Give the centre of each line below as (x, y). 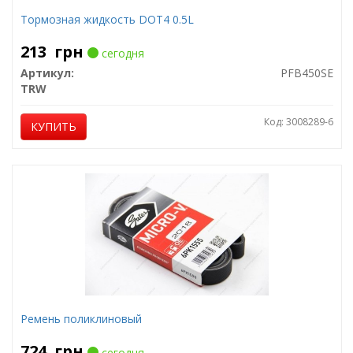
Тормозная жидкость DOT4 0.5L (107, 19)
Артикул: (47, 73)
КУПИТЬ (53, 126)
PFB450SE (307, 73)
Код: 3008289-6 (298, 122)
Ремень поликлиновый (81, 319)
